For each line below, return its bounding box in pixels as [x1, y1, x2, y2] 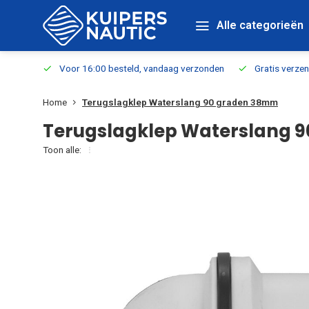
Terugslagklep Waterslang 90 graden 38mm [82, 97, 278, 108]
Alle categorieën [217, 19, 303, 32]
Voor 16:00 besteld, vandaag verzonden [59, 63, 224, 74]
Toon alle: [43, 144, 81, 155]
